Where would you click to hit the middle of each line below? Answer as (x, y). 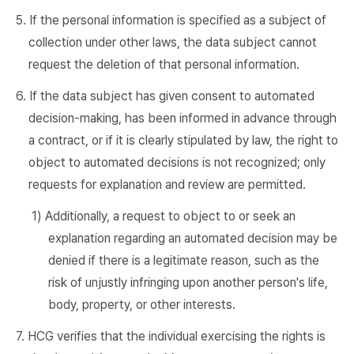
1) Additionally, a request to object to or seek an (164, 216)
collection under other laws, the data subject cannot (173, 42)
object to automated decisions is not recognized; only (177, 162)
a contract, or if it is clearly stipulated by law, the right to (183, 140)
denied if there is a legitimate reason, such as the (183, 260)
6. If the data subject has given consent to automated (165, 96)
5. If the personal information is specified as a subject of (171, 20)
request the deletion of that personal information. (164, 64)
